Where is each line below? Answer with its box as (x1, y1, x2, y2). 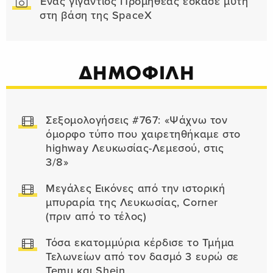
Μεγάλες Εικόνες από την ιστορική (46, 182, 225, 196)
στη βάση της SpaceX (40, 9, 152, 23)
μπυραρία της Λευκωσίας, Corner (46, 196, 219, 210)
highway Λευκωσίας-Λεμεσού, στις (46, 142, 224, 155)
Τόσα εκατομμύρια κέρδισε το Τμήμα (46, 236, 235, 250)
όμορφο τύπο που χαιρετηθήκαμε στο (46, 128, 241, 141)
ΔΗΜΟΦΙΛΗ (78, 61, 195, 85)
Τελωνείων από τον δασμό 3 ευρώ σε (46, 250, 239, 264)
